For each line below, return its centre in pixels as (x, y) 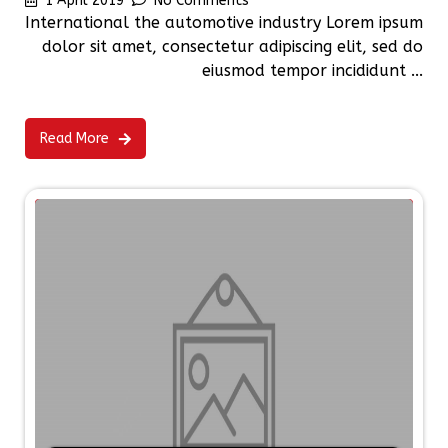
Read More (74, 139)
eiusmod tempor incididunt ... (312, 71)
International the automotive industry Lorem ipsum (224, 23)
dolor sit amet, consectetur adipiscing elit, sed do (232, 47)
